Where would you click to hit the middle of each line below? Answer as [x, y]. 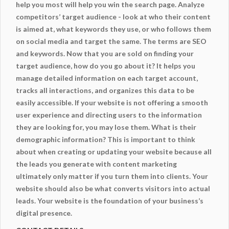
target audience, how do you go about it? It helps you [106, 66]
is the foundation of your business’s [143, 201]
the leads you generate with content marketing [96, 164]
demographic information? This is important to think [106, 140]
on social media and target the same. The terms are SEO [111, 41]
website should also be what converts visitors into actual [113, 189]
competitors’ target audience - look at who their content [113, 17]
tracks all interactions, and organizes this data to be [105, 90]
